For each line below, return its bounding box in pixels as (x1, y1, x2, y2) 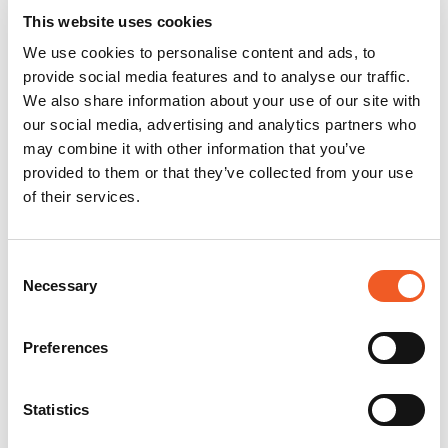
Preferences (23, 339, 109, 356)
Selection (7, 281, 68, 298)
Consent (7, 257, 63, 274)
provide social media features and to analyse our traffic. (23, 68, 411, 85)
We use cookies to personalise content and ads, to (23, 44, 376, 61)
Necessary (23, 277, 97, 294)
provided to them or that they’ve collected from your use (23, 164, 413, 181)
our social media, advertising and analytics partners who (23, 116, 416, 133)
